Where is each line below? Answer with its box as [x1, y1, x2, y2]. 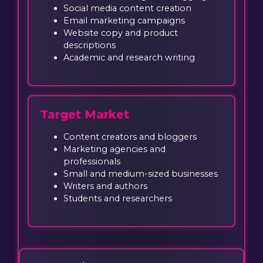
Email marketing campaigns [63, 15, 186, 26]
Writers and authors [63, 181, 148, 192]
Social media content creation [63, 2, 192, 14]
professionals [63, 156, 121, 167]
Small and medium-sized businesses [63, 168, 218, 180]
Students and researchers [63, 193, 173, 204]
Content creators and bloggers [63, 131, 197, 143]
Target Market [40, 107, 130, 122]
